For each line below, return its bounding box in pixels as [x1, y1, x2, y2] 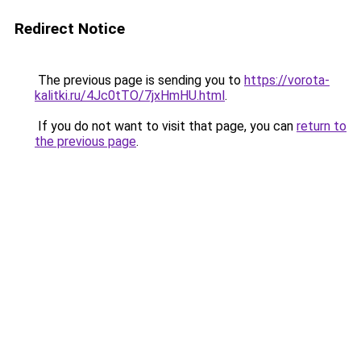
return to [297, 118, 346, 134]
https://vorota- [244, 73, 330, 88]
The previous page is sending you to [35, 73, 244, 88]
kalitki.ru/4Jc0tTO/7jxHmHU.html [35, 88, 225, 103]
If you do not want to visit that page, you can [35, 118, 297, 134]
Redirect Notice [15, 19, 125, 38]
